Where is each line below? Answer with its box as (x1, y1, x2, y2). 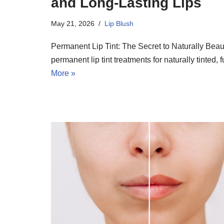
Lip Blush (104, 19, 133, 27)
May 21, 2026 (51, 19, 94, 27)
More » (51, 68, 75, 77)
